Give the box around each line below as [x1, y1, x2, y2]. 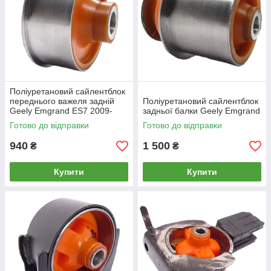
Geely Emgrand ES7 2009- [10, 106, 113, 116]
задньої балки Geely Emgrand [143, 106, 260, 116]
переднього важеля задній [10, 96, 114, 106]
